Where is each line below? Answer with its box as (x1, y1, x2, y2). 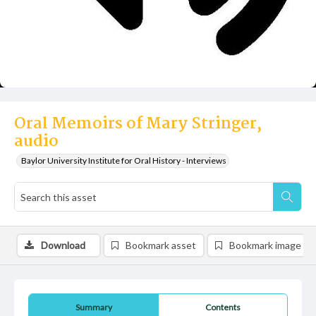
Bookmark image (229, 239, 301, 251)
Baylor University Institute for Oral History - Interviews (21, 155, 226, 166)
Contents (205, 302, 241, 312)
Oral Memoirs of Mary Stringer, (14, 111, 262, 137)
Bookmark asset (126, 239, 196, 251)
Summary (75, 302, 112, 312)
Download (41, 239, 85, 251)
